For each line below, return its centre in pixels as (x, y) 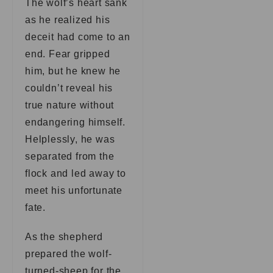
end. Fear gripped (68, 54)
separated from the (70, 156)
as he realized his (68, 20)
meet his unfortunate (74, 190)
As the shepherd (64, 237)
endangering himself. (76, 122)
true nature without (70, 105)
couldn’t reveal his (69, 88)
